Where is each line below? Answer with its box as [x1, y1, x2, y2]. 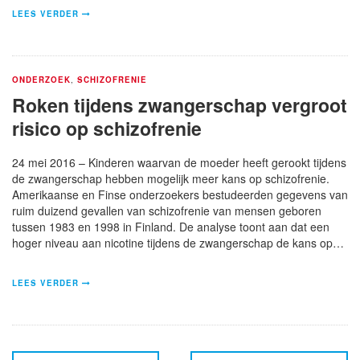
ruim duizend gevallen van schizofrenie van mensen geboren [12, 202, 321, 219]
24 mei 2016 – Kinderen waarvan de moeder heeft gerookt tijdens [12, 153, 346, 170]
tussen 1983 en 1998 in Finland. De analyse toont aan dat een [12, 218, 329, 235]
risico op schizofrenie [12, 114, 202, 141]
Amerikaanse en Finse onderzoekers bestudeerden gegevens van [12, 186, 348, 202]
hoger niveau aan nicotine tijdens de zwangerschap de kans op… [12, 234, 344, 251]
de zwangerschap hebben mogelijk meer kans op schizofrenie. [12, 170, 329, 186]
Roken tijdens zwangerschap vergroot [12, 91, 347, 118]
